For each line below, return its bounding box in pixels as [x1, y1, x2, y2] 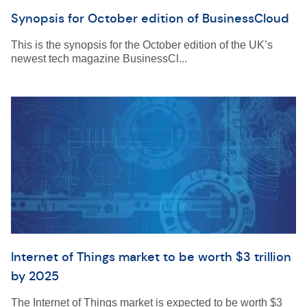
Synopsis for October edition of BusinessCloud [11, 11, 289, 26]
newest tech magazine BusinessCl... [11, 53, 187, 64]
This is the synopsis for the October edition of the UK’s [11, 39, 273, 51]
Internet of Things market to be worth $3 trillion [11, 249, 291, 265]
